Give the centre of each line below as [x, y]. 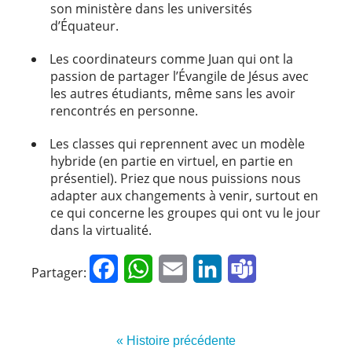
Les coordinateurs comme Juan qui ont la [171, 59]
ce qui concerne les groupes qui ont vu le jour [185, 213]
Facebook [146, 268]
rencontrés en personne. [124, 110]
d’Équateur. [84, 26]
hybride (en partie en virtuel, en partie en [172, 161]
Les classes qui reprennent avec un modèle [177, 143]
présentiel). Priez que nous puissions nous [176, 178]
